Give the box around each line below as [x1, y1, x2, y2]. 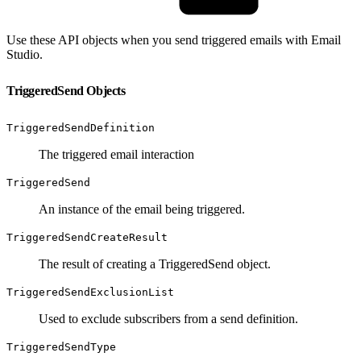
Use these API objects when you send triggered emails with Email [6, 32, 341, 47]
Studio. [6, 47, 43, 61]
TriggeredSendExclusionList [6, 285, 174, 298]
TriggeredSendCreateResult [6, 230, 168, 243]
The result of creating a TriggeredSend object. [39, 256, 271, 271]
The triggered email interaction [39, 147, 194, 161]
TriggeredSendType [6, 340, 116, 353]
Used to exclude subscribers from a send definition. [39, 311, 298, 326]
